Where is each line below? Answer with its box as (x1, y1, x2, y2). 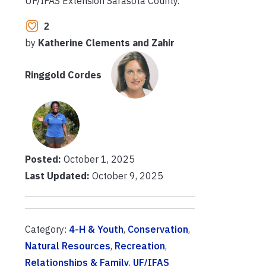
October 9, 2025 (90, 170, 163, 182)
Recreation (115, 240, 165, 252)
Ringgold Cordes (25, 69, 102, 81)
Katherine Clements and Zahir (38, 37, 175, 49)
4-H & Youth (69, 223, 123, 236)
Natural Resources (25, 240, 110, 252)
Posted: (25, 153, 64, 166)
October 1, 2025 (64, 153, 135, 166)
